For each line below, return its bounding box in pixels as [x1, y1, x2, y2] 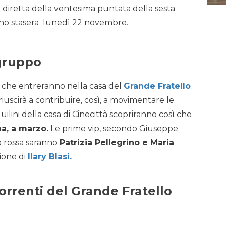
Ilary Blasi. [28, 152, 72, 161]
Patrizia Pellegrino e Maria [60, 138, 174, 147]
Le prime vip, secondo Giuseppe [48, 124, 178, 133]
